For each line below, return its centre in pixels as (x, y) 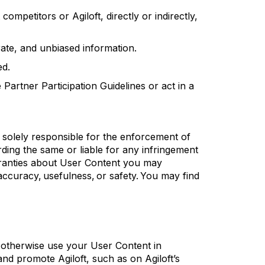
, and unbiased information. (75, 48)
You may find (169, 176)
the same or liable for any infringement (109, 150)
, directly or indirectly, (149, 16)
